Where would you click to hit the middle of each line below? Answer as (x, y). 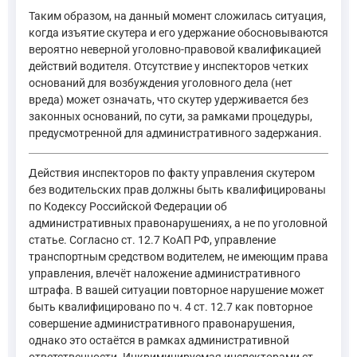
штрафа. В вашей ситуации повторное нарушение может (177, 290)
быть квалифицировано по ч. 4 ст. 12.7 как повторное (171, 306)
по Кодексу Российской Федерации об (128, 206)
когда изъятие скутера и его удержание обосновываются (178, 32)
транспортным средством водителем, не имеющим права (178, 256)
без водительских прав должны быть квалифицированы (177, 189)
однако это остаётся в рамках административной (159, 340)
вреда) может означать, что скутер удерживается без (169, 99)
